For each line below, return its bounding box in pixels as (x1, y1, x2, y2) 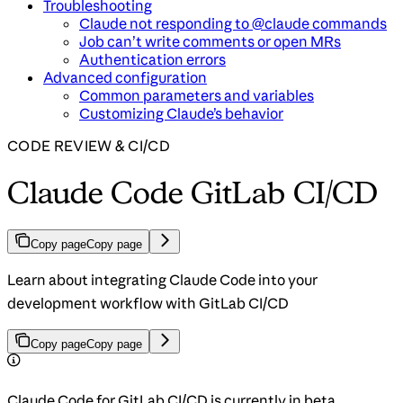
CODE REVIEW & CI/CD (7, 137, 171, 156)
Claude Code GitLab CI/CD (7, 174, 378, 210)
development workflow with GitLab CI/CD (7, 294, 289, 313)
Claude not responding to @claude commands (79, 14, 387, 33)
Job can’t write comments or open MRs (79, 32, 341, 51)
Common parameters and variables (79, 86, 314, 105)
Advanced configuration (43, 68, 207, 87)
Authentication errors (79, 50, 226, 69)
